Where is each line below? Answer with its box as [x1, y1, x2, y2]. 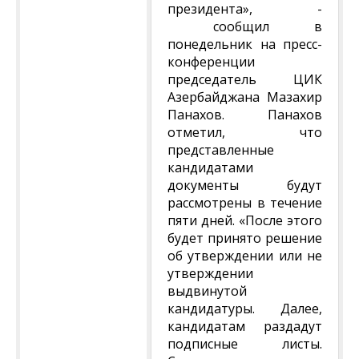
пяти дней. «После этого [167, 212, 322, 229]
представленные [167, 141, 274, 159]
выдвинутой [167, 282, 247, 300]
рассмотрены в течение [167, 194, 322, 212]
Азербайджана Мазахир [167, 88, 322, 106]
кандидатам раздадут [167, 317, 322, 335]
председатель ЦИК [167, 71, 322, 88]
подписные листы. [167, 335, 322, 353]
